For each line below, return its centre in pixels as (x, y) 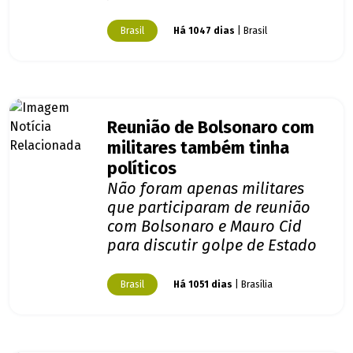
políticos (142, 169)
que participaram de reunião (209, 208)
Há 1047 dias (204, 31)
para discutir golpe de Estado (212, 245)
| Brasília (253, 285)
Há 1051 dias (203, 285)
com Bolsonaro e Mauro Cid (204, 227)
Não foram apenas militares (206, 189)
